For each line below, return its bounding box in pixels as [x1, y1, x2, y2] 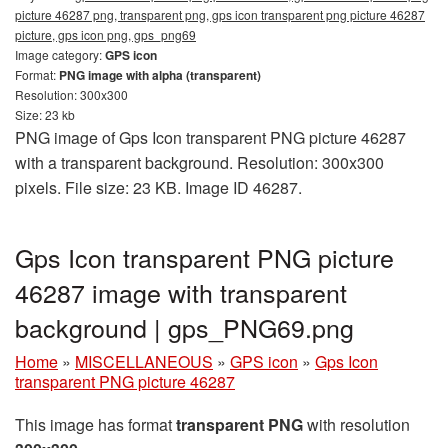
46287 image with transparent [15, 274, 347, 310]
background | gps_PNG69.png [15, 309, 354, 345]
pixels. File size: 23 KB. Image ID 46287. [15, 176, 302, 199]
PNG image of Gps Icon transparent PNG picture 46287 [15, 126, 406, 149]
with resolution [303, 413, 410, 436]
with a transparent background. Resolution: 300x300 [15, 151, 384, 174]
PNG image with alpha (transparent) [59, 66, 261, 84]
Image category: [15, 46, 105, 63]
